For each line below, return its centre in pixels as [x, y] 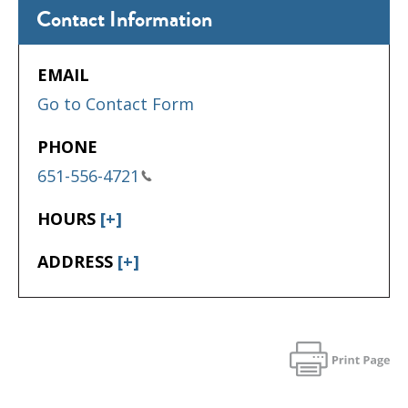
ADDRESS [77, 261]
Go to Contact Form [116, 103]
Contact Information [124, 20]
